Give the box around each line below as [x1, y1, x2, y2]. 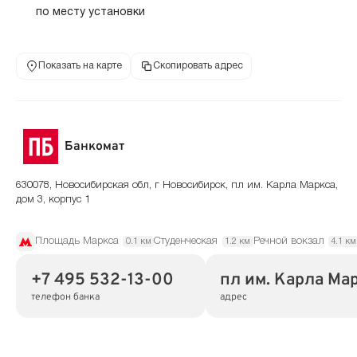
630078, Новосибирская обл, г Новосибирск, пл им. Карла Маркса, [16, 180, 338, 190]
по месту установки [35, 6, 145, 18]
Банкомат [65, 139, 125, 155]
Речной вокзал [253, 236, 324, 246]
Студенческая [154, 236, 218, 246]
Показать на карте [37, 61, 122, 71]
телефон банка [30, 290, 100, 304]
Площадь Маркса [35, 236, 119, 246]
